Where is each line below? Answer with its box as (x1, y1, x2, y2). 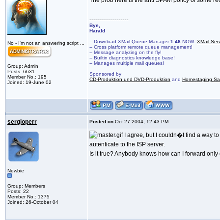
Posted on (89, 119, 113, 125)
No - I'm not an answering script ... (7, 40, 84, 46)
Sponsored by (89, 71, 121, 77)
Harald (89, 28, 105, 34)
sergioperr (7, 118, 37, 126)
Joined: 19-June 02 (7, 80, 52, 85)
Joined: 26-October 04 (7, 199, 58, 205)
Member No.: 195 (7, 74, 47, 80)
